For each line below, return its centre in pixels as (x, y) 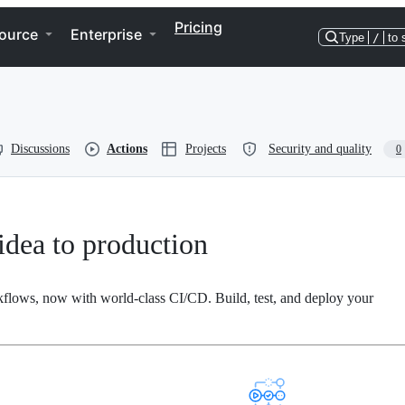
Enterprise (106, 34)
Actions (127, 149)
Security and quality (320, 149)
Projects (206, 149)
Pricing (198, 27)
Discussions (40, 149)
